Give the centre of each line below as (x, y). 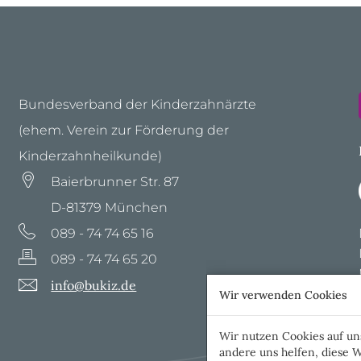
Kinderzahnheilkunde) (91, 156)
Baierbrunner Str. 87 (115, 182)
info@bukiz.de (94, 285)
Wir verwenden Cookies (283, 295)
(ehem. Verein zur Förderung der (124, 130)
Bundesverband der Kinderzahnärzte (138, 104)
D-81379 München (110, 207)
